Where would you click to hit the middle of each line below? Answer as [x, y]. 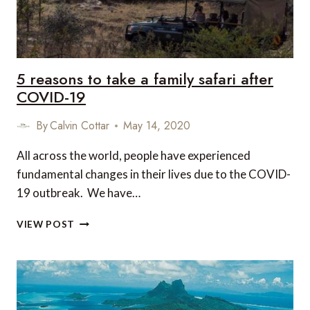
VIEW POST [46, 224]
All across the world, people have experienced [134, 155]
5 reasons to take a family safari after [145, 79]
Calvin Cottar [80, 126]
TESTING [97, 22]
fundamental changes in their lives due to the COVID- [154, 174]
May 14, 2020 [157, 126]
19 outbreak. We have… [79, 193]
